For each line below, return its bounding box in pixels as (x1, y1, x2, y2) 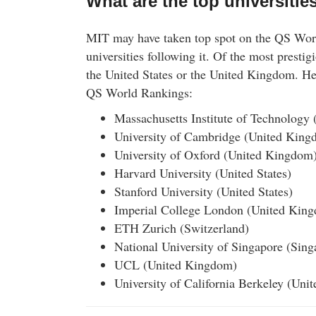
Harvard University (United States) (114, 164, 291, 181)
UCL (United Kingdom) (114, 256, 237, 273)
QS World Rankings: (86, 84, 193, 101)
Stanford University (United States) (114, 183, 293, 200)
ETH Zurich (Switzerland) (114, 219, 249, 236)
